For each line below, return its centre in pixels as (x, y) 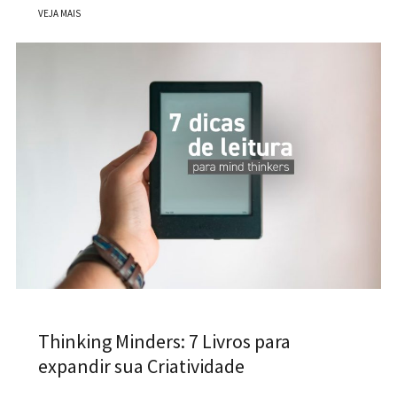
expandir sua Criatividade (141, 366)
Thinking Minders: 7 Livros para (164, 342)
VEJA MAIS (59, 13)
